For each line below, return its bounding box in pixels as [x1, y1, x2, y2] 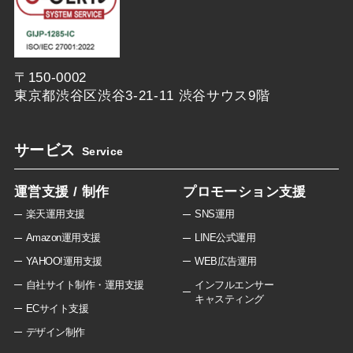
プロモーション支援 [183, 184, 307, 199]
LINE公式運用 [195, 232, 256, 244]
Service [81, 145, 124, 158]
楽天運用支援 [25, 208, 85, 221]
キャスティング [195, 292, 264, 305]
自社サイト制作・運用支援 [25, 278, 144, 291]
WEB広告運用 [195, 255, 257, 267]
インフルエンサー [195, 278, 274, 291]
